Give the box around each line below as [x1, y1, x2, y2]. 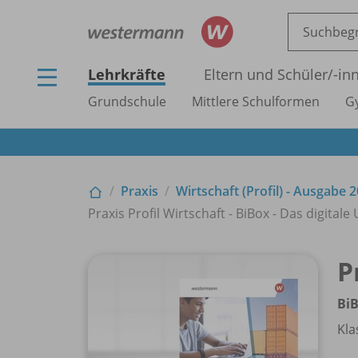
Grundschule [88, 93, 166, 110]
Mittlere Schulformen [192, 93, 320, 110]
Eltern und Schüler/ [204, 65, 333, 84]
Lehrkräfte [88, 65, 165, 84]
